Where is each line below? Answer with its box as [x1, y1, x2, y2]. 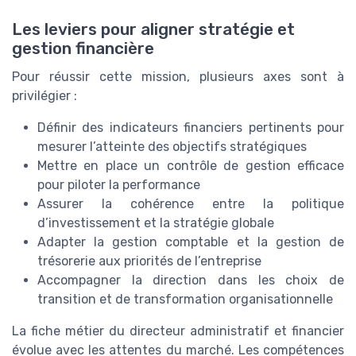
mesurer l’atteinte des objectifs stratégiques [37, 138, 307, 154]
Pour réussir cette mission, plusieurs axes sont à [12, 68, 344, 84]
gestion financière [12, 38, 154, 58]
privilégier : [12, 87, 77, 103]
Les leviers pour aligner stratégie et [12, 19, 295, 39]
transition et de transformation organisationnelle [37, 291, 333, 307]
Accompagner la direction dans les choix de [37, 272, 344, 288]
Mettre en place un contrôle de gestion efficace [37, 157, 344, 173]
